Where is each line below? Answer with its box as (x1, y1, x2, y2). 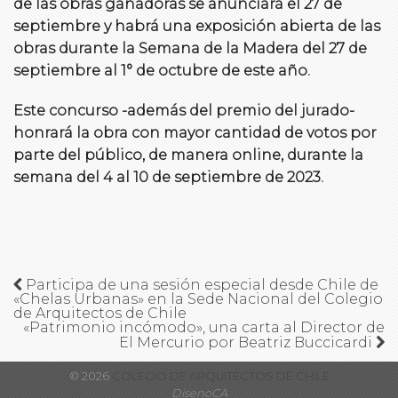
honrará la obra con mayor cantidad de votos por (13, 123, 377, 141)
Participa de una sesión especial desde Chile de (22, 276, 378, 294)
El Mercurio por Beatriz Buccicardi (119, 334, 376, 352)
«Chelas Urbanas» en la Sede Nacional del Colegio (13, 291, 383, 308)
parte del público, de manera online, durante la (13, 146, 363, 163)
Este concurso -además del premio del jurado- (13, 101, 354, 119)
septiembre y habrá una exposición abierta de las (13, 17, 380, 35)
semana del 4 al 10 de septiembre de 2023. (13, 168, 323, 186)
